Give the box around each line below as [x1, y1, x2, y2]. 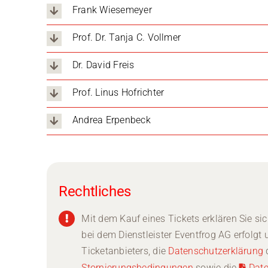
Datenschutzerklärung [168, 245, 264, 257]
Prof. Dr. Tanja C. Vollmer [72, 32, 181, 44]
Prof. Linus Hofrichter [72, 87, 165, 99]
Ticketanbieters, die [81, 245, 169, 257]
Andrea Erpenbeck [72, 114, 151, 126]
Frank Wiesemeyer [72, 4, 152, 16]
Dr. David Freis [72, 59, 135, 71]
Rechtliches [58, 182, 132, 200]
